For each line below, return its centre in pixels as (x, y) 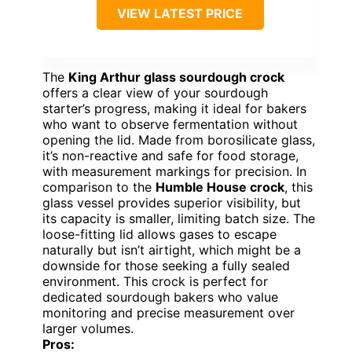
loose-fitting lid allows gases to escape (159, 235)
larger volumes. (88, 329)
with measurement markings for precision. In (174, 172)
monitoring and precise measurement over (169, 313)
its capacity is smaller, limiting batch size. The (179, 219)
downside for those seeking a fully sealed (166, 266)
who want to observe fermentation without (170, 125)
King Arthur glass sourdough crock (176, 77)
